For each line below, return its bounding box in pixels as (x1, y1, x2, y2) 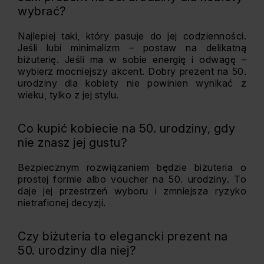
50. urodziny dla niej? (18, 243, 136, 258)
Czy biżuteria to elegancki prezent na (18, 229, 228, 243)
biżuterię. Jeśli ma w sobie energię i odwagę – (18, 54, 246, 65)
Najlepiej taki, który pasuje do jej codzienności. (18, 30, 246, 42)
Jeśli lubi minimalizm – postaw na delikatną (18, 42, 246, 54)
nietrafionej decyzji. (18, 197, 106, 209)
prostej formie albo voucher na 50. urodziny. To (18, 173, 246, 185)
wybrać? (18, 4, 67, 18)
